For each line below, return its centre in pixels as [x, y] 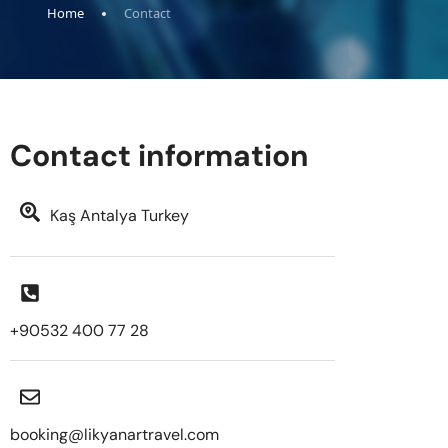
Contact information [159, 155]
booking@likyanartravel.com [114, 434]
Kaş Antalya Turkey [119, 215]
